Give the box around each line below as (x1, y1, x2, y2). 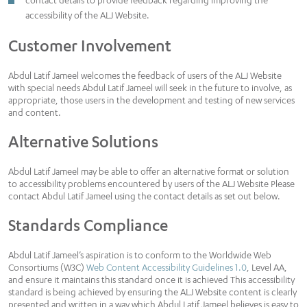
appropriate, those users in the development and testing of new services (8, 95, 295, 106)
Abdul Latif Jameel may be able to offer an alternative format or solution (8, 166, 289, 177)
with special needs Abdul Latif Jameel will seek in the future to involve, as (8, 82, 292, 93)
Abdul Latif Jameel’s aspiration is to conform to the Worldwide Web (8, 249, 271, 260)
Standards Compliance (8, 216, 168, 234)
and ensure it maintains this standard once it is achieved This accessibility (8, 274, 295, 285)
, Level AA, (247, 262, 287, 273)
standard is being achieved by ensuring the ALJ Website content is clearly (8, 286, 297, 297)
